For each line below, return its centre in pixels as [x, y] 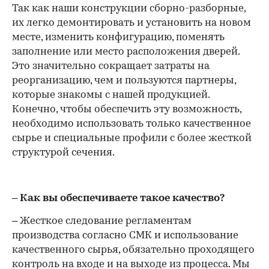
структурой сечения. [63, 153]
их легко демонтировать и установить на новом [131, 23]
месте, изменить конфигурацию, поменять [118, 38]
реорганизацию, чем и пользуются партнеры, [124, 81]
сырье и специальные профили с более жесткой [132, 138]
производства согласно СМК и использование [125, 236]
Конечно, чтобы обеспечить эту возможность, [127, 110]
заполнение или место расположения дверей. [126, 52]
